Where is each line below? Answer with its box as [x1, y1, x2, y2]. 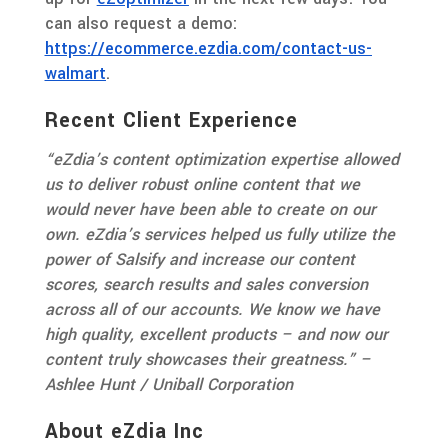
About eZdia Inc [44, 416, 204, 446]
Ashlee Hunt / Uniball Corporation [44, 372, 293, 396]
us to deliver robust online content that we [44, 172, 360, 196]
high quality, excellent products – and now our [44, 322, 388, 346]
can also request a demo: [44, 11, 237, 35]
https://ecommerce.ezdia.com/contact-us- [44, 36, 372, 60]
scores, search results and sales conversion [44, 272, 368, 296]
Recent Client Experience [44, 105, 298, 135]
